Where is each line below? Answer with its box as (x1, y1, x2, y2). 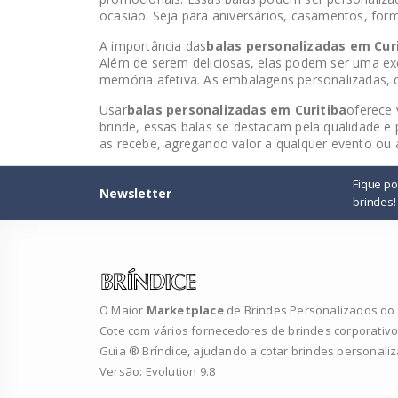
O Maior (99, 302, 144, 319)
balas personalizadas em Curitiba (126, 101, 347, 118)
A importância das (99, 37, 207, 54)
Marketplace (143, 302, 227, 319)
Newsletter (99, 184, 171, 202)
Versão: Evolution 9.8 (99, 363, 216, 380)
